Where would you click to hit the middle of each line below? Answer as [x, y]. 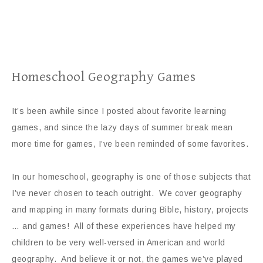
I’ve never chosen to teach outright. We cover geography [127, 193]
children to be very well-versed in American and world [119, 242]
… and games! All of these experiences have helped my [124, 226]
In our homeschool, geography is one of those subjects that [131, 177]
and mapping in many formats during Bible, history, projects [130, 210]
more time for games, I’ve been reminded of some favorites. [130, 144]
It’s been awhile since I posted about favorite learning [119, 111]
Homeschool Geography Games [104, 77]
